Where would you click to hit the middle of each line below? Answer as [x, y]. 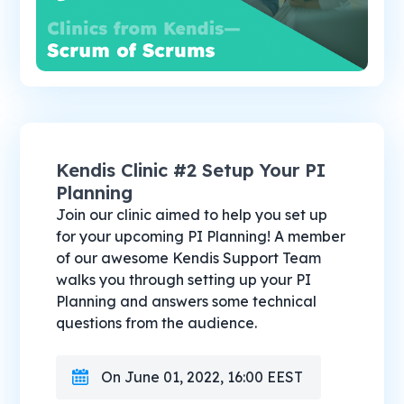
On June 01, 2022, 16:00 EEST [202, 377]
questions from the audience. [157, 323]
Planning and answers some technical [187, 302]
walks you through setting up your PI [184, 280]
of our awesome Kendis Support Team [189, 258]
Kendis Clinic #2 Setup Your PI [191, 170]
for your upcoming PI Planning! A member [201, 237]
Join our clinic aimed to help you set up [192, 215]
